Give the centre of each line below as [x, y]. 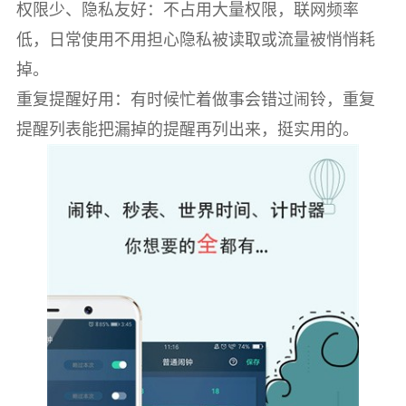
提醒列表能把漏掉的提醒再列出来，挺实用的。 [187, 130]
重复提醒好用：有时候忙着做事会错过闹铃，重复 [195, 100]
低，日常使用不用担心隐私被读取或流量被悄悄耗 [195, 40]
